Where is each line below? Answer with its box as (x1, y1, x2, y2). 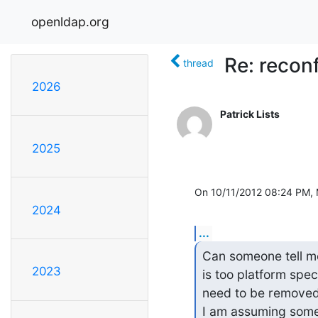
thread (183, 56, 214, 69)
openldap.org (31, 13, 109, 29)
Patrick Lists (220, 107, 280, 120)
